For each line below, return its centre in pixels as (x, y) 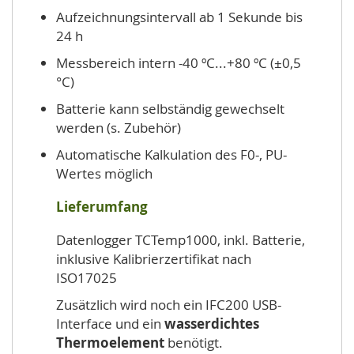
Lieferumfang (102, 207)
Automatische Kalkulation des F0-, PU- (171, 154)
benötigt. (194, 343)
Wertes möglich (104, 173)
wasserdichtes (212, 324)
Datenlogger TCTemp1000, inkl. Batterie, (181, 240)
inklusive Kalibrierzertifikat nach (154, 259)
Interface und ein (110, 324)
